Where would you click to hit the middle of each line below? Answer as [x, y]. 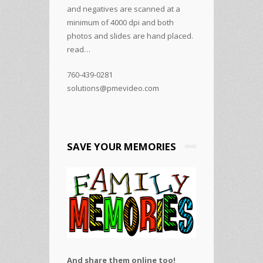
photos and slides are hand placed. [130, 36]
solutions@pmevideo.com [113, 88]
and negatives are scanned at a [124, 9]
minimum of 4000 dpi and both [120, 22]
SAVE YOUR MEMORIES [122, 146]
